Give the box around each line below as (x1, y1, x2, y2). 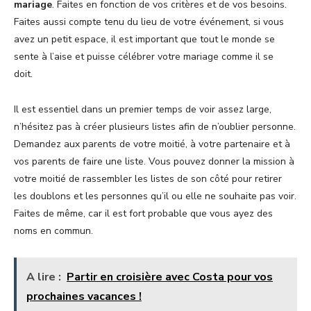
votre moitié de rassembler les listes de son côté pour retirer (14, 171, 282, 185)
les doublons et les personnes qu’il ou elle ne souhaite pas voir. (14, 189, 296, 203)
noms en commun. (14, 224, 96, 237)
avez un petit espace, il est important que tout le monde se (14, 32, 275, 46)
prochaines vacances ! (26, 288, 142, 304)
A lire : (26, 269, 61, 285)
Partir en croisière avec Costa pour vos (67, 269, 273, 285)
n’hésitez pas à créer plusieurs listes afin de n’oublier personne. (14, 119, 296, 133)
